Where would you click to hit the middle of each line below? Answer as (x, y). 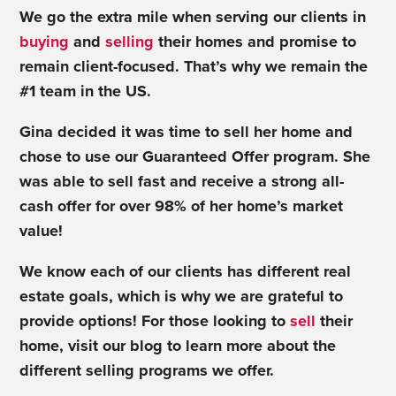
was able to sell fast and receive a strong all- (182, 181)
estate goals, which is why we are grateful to (182, 296)
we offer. (241, 370)
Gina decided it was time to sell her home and (187, 132)
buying (45, 42)
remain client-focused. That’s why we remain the (194, 66)
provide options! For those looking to (153, 321)
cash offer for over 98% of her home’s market (182, 206)
